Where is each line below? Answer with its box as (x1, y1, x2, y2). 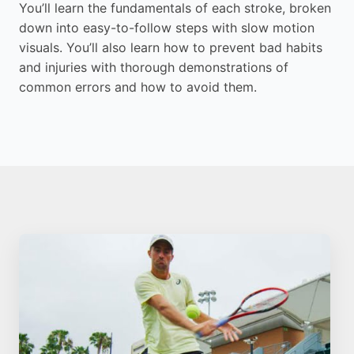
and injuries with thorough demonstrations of (19, 59, 288, 76)
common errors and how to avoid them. (19, 79, 257, 96)
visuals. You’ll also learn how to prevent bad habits (19, 40, 322, 56)
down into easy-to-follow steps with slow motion (19, 20, 314, 36)
